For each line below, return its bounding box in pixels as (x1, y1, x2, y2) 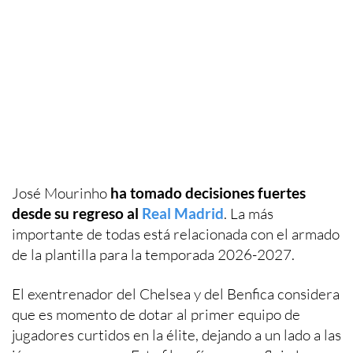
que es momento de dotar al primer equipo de (12, 304, 300, 324)
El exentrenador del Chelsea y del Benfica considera (12, 284, 340, 303)
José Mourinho (12, 183, 110, 203)
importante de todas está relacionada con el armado (12, 224, 340, 243)
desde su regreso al (12, 203, 142, 222)
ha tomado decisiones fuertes (110, 183, 306, 202)
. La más (224, 203, 273, 223)
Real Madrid (142, 203, 224, 222)
